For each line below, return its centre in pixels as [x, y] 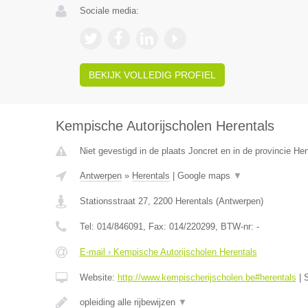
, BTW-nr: [235, 227]
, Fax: [156, 227]
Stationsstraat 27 [113, 201]
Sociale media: [109, 11]
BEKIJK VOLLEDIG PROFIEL [152, 75]
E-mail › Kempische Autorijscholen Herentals [168, 252]
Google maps [205, 176]
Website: [98, 277]
